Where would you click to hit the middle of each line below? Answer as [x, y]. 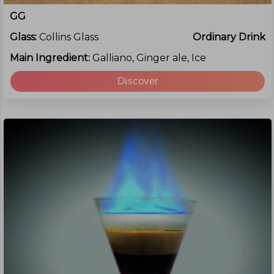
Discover [138, 81]
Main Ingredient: [51, 58]
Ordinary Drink [229, 37]
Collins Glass [69, 37]
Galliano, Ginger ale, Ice [149, 58]
